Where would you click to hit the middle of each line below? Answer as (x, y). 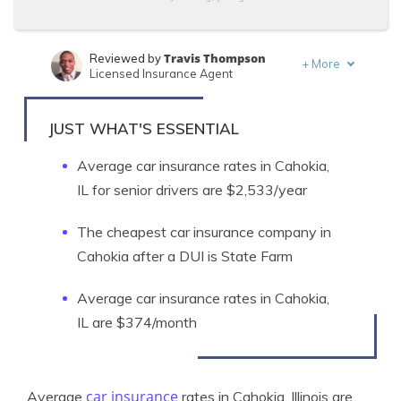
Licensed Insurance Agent (161, 73)
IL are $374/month (137, 322)
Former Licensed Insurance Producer (191, 112)
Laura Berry (183, 97)
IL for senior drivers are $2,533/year (192, 190)
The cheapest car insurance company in (204, 232)
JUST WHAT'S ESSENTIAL (144, 128)
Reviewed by (127, 58)
